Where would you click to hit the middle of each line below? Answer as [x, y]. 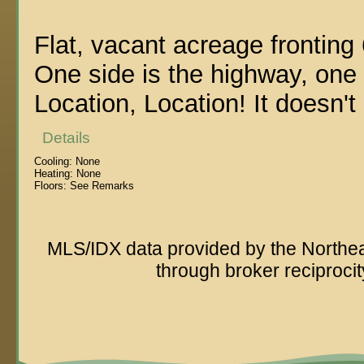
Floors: [51, 185]
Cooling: [54, 161]
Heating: [54, 173]
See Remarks [101, 185]
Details [66, 137]
